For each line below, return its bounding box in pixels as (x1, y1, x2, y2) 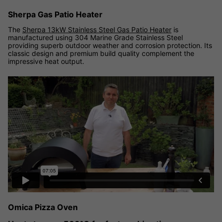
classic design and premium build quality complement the (8, 49, 194, 57)
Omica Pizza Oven (8, 202, 78, 213)
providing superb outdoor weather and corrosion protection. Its (8, 41, 212, 50)
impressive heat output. (8, 56, 84, 65)
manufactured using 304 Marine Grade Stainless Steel (8, 33, 183, 42)
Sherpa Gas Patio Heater (8, 9, 103, 19)
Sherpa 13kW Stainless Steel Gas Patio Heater (22, 25, 171, 34)
